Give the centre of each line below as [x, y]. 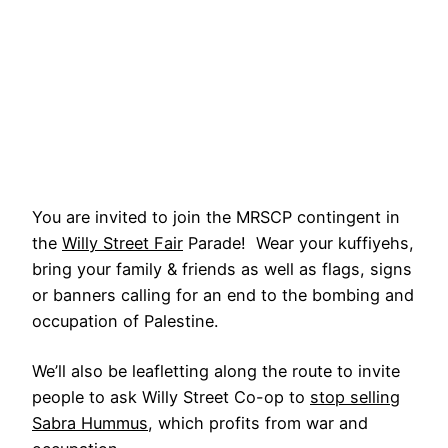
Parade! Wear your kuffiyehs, [298, 242]
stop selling [355, 396]
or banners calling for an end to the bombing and [223, 294]
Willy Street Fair [122, 242]
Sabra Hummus [90, 422]
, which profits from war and [258, 422]
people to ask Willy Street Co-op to [171, 396]
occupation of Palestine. [125, 320]
